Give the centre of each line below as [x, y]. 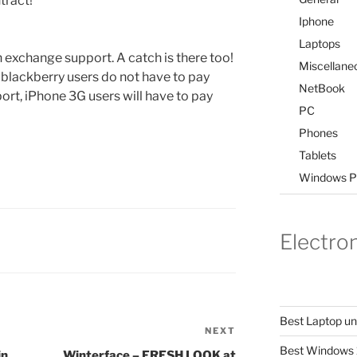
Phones [318, 132]
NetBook [322, 88]
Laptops [319, 43]
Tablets [317, 155]
